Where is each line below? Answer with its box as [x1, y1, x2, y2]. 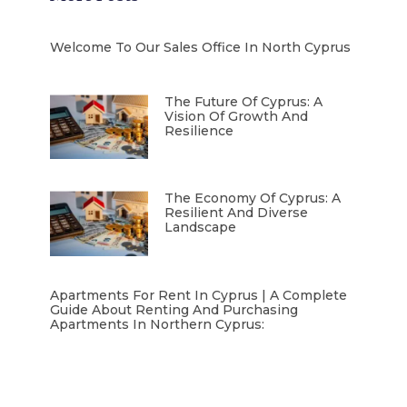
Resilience [164, 122, 234, 139]
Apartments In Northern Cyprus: [50, 315, 264, 333]
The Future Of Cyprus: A [164, 93, 323, 110]
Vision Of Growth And [164, 107, 309, 124]
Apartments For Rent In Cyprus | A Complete [50, 286, 347, 303]
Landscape [164, 219, 237, 236]
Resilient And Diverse [164, 204, 309, 222]
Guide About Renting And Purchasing [50, 301, 298, 318]
